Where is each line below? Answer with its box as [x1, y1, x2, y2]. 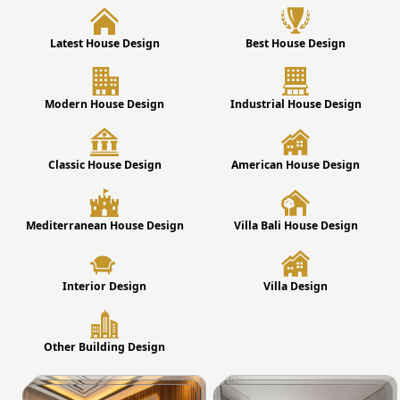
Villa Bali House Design [233, 217, 358, 233]
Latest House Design [49, 35, 160, 51]
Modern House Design [45, 96, 164, 112]
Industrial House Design [229, 96, 362, 112]
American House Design [231, 156, 360, 172]
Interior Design [62, 278, 146, 294]
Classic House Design [47, 156, 162, 172]
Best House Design [246, 35, 346, 51]
